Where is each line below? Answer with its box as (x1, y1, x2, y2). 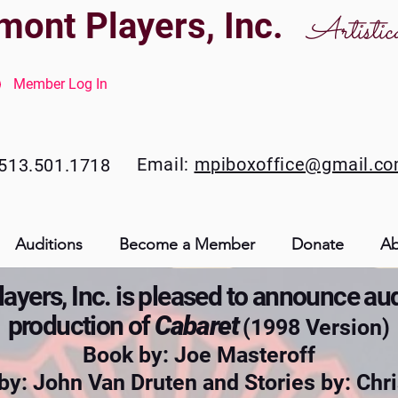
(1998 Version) (243, 314, 391, 340)
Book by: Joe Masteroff (83, 342, 315, 368)
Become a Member (118, 235, 255, 254)
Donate (291, 235, 344, 254)
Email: (137, 154, 189, 175)
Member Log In (13, 76, 107, 92)
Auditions (14, 235, 83, 254)
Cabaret (155, 310, 243, 341)
